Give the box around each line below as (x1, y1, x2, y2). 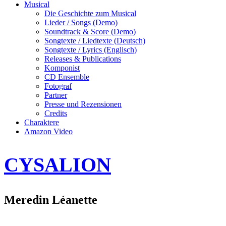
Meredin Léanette (4, 193, 97, 207)
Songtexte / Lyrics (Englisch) (44, 45, 137, 54)
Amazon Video (24, 127, 73, 136)
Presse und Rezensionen (44, 100, 122, 108)
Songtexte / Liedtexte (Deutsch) (44, 36, 145, 45)
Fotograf (44, 82, 72, 90)
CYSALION (4, 153, 111, 177)
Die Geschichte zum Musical (44, 9, 136, 18)
